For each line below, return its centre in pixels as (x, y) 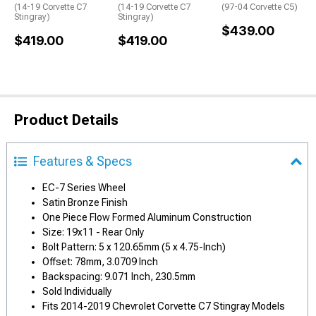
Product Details (66, 120)
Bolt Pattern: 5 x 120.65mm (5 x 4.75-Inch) (134, 247)
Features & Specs (83, 162)
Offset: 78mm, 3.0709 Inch (100, 262)
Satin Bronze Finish (85, 203)
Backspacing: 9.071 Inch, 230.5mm (119, 277)
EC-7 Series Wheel (84, 188)
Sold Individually (77, 292)
